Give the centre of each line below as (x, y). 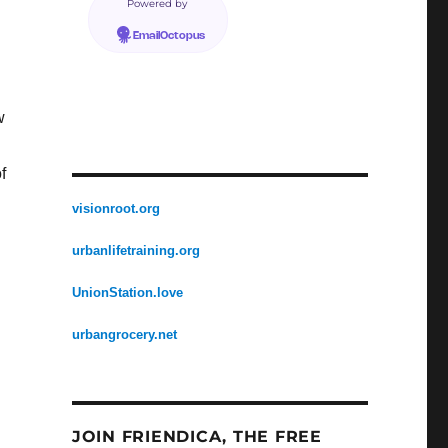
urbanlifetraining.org (135, 251)
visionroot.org (115, 209)
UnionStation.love (127, 293)
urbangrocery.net (124, 335)
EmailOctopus (168, 36)
